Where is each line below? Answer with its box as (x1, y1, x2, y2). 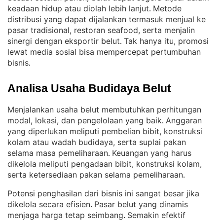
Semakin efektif (127, 210, 185, 220)
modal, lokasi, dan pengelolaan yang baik (7, 115, 162, 125)
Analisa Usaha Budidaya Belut (7, 82, 171, 95)
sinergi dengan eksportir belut (7, 36, 120, 46)
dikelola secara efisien (7, 199, 90, 209)
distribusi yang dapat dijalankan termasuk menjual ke (7, 14, 206, 24)
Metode (153, 3, 182, 13)
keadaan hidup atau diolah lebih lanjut (7, 3, 149, 13)
